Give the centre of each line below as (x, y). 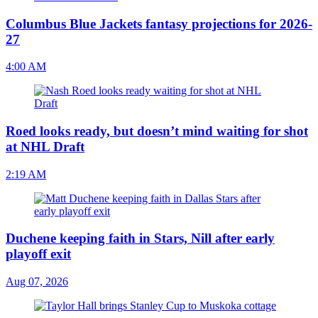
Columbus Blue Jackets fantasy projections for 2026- (159, 23)
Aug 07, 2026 (37, 282)
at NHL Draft (45, 147)
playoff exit (38, 254)
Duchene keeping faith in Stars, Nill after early (140, 238)
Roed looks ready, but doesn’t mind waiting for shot (157, 131)
